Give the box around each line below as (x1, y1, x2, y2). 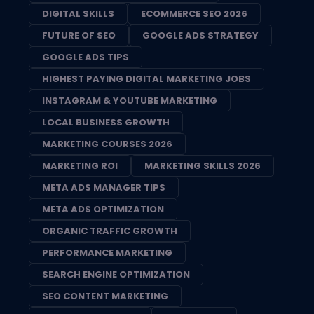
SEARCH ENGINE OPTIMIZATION (42, 267, 190, 281)
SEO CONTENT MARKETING (42, 289, 168, 303)
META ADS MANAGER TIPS (42, 180, 165, 194)
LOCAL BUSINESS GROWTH (42, 115, 170, 129)
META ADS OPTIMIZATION (42, 202, 164, 216)
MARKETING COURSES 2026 (42, 137, 172, 151)
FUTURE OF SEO (42, 28, 116, 42)
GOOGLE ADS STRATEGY (142, 28, 259, 42)
